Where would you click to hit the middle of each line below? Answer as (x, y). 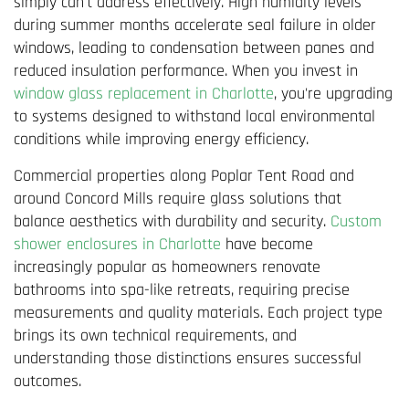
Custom (356, 221)
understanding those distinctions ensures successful (188, 358)
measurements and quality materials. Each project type (198, 312)
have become (267, 244)
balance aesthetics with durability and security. (172, 221)
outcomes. (47, 381)
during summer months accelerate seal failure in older (195, 25)
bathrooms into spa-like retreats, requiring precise (182, 289)
